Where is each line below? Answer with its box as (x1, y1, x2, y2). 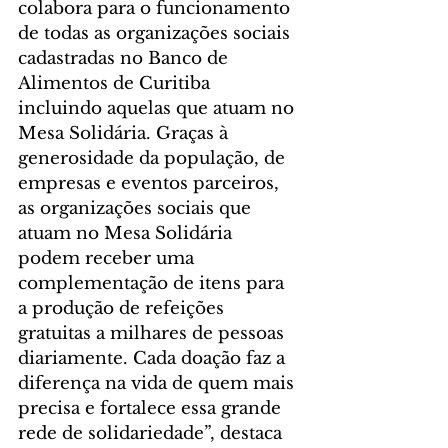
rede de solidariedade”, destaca (18, 422, 287, 444)
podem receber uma (18, 247, 199, 269)
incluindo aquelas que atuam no (18, 97, 299, 119)
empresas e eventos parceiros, (18, 172, 284, 194)
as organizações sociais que (18, 197, 256, 219)
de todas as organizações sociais (18, 22, 295, 44)
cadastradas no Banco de (18, 47, 233, 69)
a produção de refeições (18, 297, 229, 319)
